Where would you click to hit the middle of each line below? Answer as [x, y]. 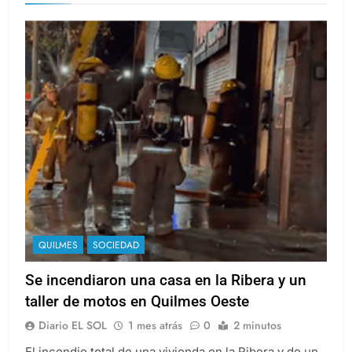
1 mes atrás [155, 340]
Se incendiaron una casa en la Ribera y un [166, 295]
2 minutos [257, 340]
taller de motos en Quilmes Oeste [137, 316]
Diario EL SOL [73, 340]
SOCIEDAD [116, 260]
